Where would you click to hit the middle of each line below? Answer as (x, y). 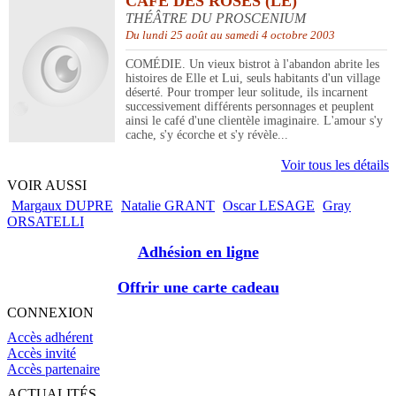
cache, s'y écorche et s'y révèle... (207, 135)
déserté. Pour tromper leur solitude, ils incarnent (247, 93)
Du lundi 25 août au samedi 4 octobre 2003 (230, 35)
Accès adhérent (50, 338)
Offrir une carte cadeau (198, 288)
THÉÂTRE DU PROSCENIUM (216, 19)
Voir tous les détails (335, 165)
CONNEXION (50, 313)
